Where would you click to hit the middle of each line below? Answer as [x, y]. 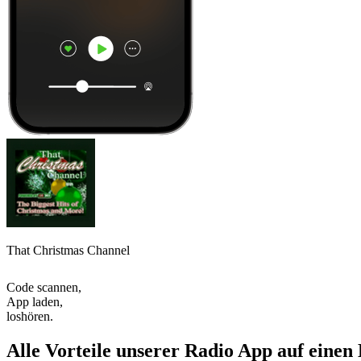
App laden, [35, 301]
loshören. [30, 316]
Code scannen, [44, 287]
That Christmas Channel [68, 250]
